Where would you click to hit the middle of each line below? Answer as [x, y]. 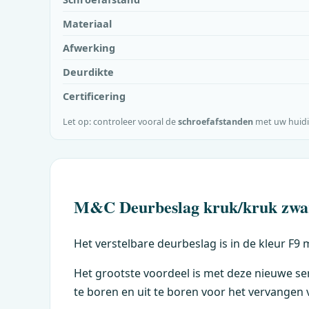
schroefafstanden [216, 122]
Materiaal [87, 23]
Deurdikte [88, 72]
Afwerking [89, 48]
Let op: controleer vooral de [120, 122]
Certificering [94, 96]
